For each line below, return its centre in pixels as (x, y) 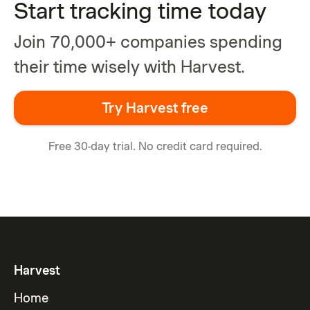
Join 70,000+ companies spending (148, 42)
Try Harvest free (155, 108)
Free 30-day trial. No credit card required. (155, 146)
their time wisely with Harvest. (130, 66)
